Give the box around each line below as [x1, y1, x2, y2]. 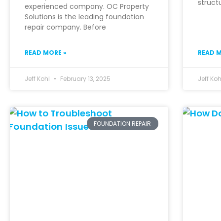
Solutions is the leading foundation [25, 12, 144, 22]
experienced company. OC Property [25, 1, 149, 12]
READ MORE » [25, 48, 67, 57]
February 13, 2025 [59, 74, 110, 83]
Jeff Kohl [25, 74, 51, 83]
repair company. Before [25, 22, 106, 33]
